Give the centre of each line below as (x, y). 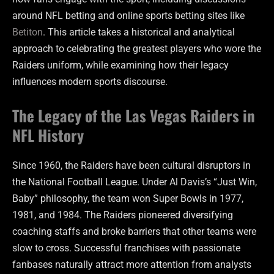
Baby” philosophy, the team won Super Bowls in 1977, (128, 199)
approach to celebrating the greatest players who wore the (137, 49)
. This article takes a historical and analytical (139, 32)
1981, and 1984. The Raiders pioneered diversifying (123, 215)
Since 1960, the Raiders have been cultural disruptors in (131, 166)
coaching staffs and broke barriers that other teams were (134, 232)
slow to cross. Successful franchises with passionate (126, 248)
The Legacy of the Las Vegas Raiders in (134, 116)
